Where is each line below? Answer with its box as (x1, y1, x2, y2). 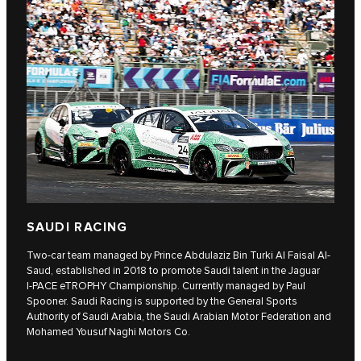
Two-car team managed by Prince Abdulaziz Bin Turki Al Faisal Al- (27, 249, 330, 263)
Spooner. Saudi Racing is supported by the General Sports (27, 295, 297, 309)
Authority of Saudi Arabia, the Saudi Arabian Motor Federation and (27, 310, 331, 324)
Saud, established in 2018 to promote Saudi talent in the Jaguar (27, 264, 320, 278)
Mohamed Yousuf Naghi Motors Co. (27, 326, 190, 339)
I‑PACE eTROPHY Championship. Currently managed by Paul (27, 280, 305, 293)
